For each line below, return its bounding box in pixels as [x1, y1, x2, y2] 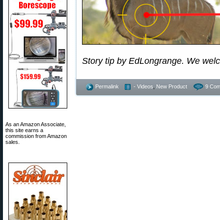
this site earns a [5, 127, 43, 133]
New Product [156, 83, 187, 89]
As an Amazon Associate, [5, 121, 66, 127]
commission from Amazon [5, 133, 67, 139]
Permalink [95, 83, 119, 89]
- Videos [134, 83, 153, 89]
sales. [5, 139, 20, 145]
